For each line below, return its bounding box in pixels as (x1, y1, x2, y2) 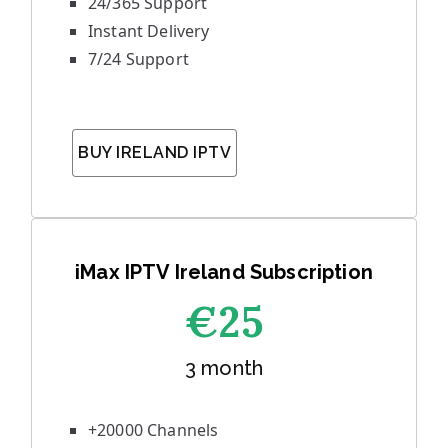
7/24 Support (88, 48, 189, 70)
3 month (184, 356, 264, 380)
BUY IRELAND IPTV (78, 143, 231, 162)
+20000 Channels (88, 419, 219, 441)
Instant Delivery (88, 20, 210, 42)
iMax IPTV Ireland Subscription (75, 260, 373, 284)
